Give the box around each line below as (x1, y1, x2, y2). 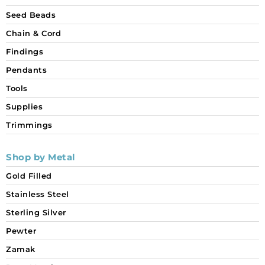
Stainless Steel (6, 189, 69, 199)
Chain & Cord (6, 28, 61, 38)
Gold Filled (6, 171, 52, 181)
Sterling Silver (6, 208, 66, 218)
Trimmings (6, 120, 53, 130)
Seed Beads (6, 10, 56, 20)
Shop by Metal (6, 151, 76, 163)
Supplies (6, 102, 43, 112)
